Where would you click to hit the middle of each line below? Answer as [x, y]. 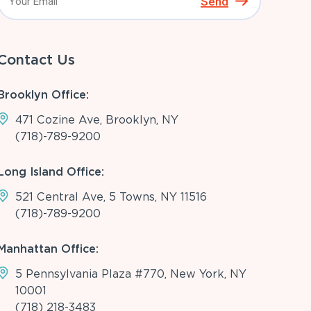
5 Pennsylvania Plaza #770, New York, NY [131, 274]
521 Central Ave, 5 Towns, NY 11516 [111, 197]
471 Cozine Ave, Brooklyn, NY [96, 120]
